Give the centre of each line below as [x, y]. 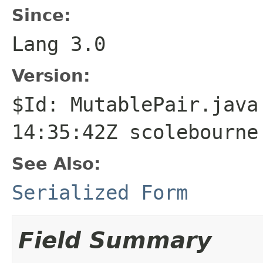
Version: [51, 75]
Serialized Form [100, 192]
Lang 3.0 [59, 44]
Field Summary [115, 240]
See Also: [56, 163]
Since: [41, 15]
